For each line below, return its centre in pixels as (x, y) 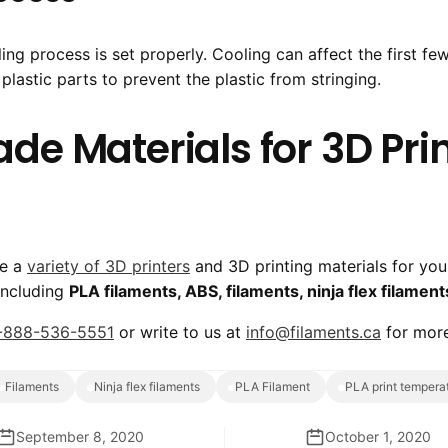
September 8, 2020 (79, 437)
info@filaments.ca (313, 332)
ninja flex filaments (151, 387)
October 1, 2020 (377, 437)
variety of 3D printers (108, 266)
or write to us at (180, 332)
